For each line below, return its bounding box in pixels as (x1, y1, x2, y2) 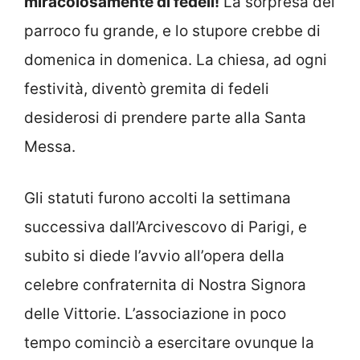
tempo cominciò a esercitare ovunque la (24, 333, 314, 353)
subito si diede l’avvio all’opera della (24, 247, 284, 266)
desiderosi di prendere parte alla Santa (24, 108, 306, 127)
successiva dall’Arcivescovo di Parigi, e (24, 218, 307, 237)
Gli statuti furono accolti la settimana (24, 189, 291, 208)
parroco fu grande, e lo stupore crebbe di (24, 21, 321, 40)
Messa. (24, 137, 76, 156)
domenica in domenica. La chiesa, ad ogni (24, 50, 327, 69)
